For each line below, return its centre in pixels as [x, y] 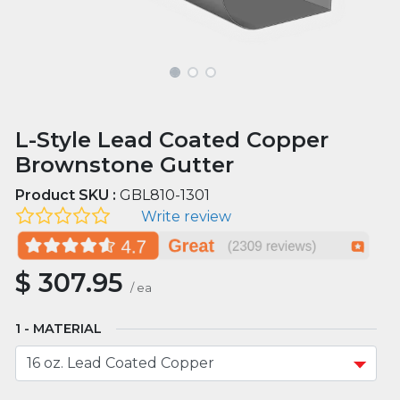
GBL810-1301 [165, 195]
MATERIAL [68, 328]
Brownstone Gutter [125, 164]
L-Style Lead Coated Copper [172, 139]
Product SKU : [68, 195]
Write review [186, 216]
